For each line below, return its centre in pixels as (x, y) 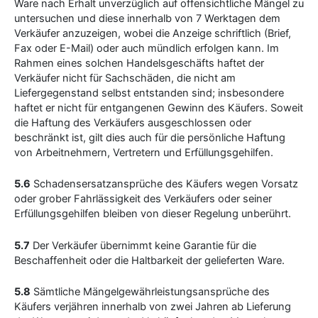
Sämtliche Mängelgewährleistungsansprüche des (150, 291)
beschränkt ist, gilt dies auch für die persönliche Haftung (150, 137)
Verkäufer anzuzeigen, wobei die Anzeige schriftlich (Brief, (153, 33)
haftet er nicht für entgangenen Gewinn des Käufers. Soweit (159, 108)
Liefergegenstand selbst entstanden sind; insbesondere (149, 93)
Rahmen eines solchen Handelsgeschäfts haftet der (139, 63)
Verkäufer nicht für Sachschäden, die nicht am (125, 78)
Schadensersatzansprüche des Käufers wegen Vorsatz (164, 184)
